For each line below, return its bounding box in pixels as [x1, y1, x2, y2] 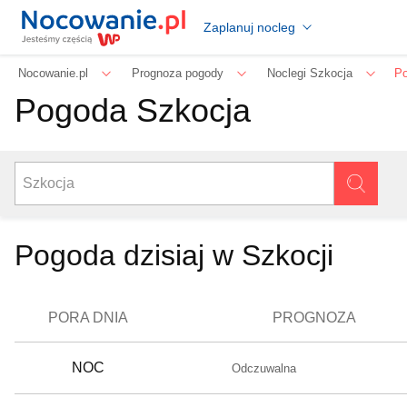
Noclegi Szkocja [267, 66, 352, 80]
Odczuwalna [232, 362, 297, 376]
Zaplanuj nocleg [203, 19, 296, 35]
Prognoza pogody [132, 66, 223, 80]
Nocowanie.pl [18, 66, 88, 80]
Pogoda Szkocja [15, 92, 251, 129]
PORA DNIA [48, 310, 128, 325]
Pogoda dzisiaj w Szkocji [15, 239, 333, 272]
